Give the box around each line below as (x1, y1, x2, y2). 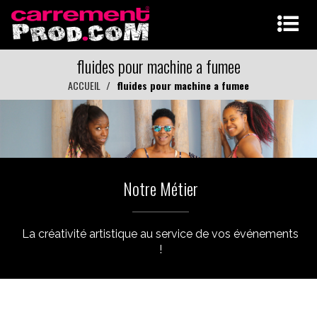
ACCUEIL (68, 78, 100, 93)
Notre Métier (122, 175, 198, 201)
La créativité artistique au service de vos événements (22, 226, 299, 241)
